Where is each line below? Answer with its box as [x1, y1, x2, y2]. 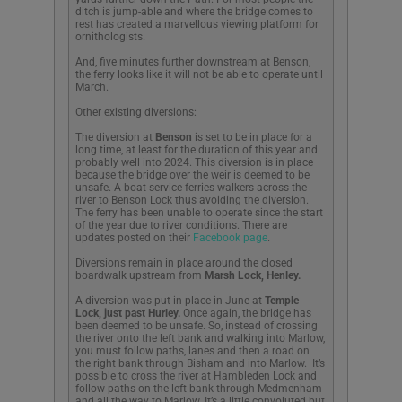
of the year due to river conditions [75, 218, 237, 232]
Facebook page [193, 231, 267, 244]
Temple [265, 293, 299, 307]
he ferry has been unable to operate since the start [82, 205, 323, 219]
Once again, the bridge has [180, 306, 311, 319]
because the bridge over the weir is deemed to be [75, 168, 310, 181]
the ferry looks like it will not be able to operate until [75, 67, 323, 81]
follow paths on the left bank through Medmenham [75, 381, 322, 395]
